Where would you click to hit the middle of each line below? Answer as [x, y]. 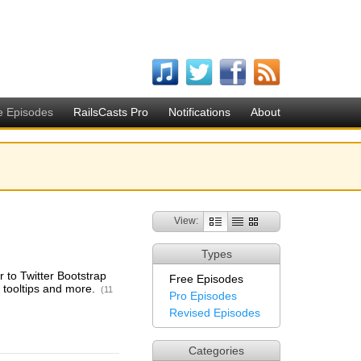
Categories [216, 351]
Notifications [199, 112]
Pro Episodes [203, 296]
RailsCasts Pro [111, 112]
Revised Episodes [215, 313]
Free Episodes [206, 279]
